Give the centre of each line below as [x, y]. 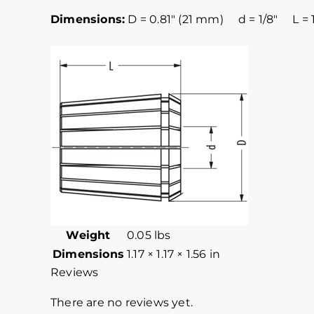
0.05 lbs [149, 235]
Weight [88, 235]
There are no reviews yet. [122, 303]
